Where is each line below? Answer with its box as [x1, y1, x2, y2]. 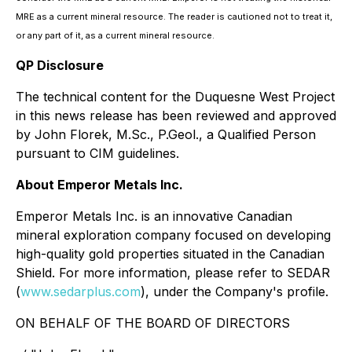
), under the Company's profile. [141, 284, 328, 299]
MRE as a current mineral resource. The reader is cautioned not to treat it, [16, 11, 332, 22]
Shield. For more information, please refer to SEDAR [16, 265, 330, 280]
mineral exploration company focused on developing [16, 227, 331, 243]
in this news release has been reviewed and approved [16, 108, 336, 123]
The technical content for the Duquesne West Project [16, 89, 335, 104]
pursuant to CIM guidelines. [16, 145, 179, 161]
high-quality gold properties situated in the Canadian [16, 246, 324, 262]
